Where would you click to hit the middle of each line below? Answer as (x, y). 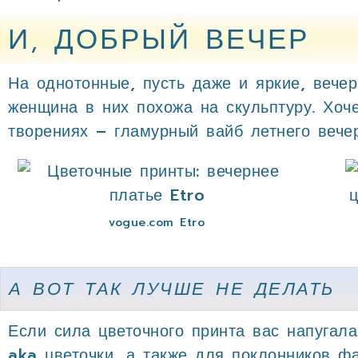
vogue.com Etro (157, 223)
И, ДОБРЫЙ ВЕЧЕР (159, 40)
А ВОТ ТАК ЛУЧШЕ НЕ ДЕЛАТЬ (172, 289)
